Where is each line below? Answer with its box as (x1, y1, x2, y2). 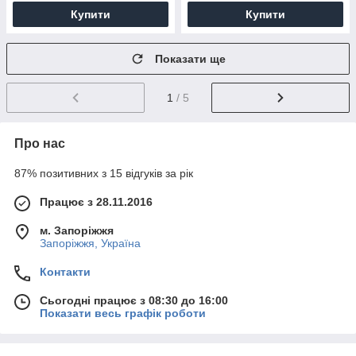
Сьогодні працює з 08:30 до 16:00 (40, 293, 228, 307)
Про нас (14, 136, 65, 150)
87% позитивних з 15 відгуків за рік (14, 166, 193, 180)
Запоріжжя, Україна (40, 236, 141, 250)
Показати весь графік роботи (40, 306, 206, 319)
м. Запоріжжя (40, 223, 114, 237)
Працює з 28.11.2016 (40, 195, 153, 208)
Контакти (40, 265, 91, 278)
